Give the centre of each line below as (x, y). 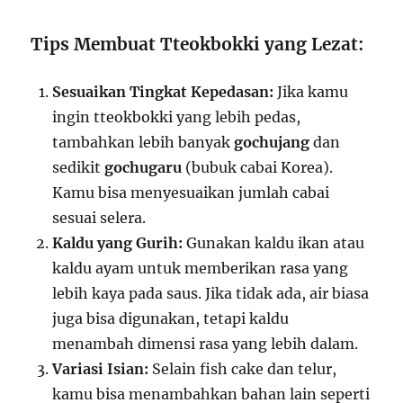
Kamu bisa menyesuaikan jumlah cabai (191, 193)
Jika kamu (311, 92)
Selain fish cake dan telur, (243, 369)
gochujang (272, 143)
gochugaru (143, 168)
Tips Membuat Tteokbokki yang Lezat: (197, 45)
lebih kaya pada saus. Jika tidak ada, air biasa (211, 294)
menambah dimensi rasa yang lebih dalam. (206, 344)
